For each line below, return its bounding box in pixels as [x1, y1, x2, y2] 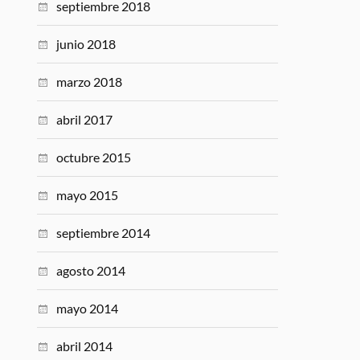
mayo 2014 [56, 301, 119, 316]
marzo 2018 [56, 74, 123, 89]
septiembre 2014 [56, 225, 151, 240]
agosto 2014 [56, 263, 126, 278]
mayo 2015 [56, 187, 119, 202]
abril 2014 [56, 338, 113, 354]
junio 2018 [56, 36, 117, 51]
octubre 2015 [56, 149, 132, 165]
